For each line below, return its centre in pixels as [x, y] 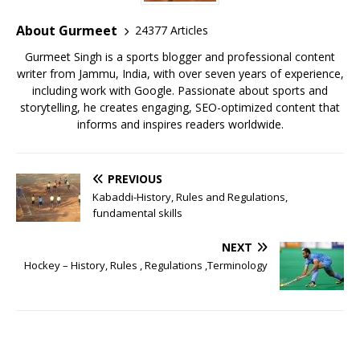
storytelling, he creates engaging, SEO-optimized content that [180, 107]
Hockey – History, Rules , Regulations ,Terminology [146, 265]
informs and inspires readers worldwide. [180, 124]
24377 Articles [172, 30]
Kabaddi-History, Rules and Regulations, [190, 196]
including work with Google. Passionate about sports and [180, 90]
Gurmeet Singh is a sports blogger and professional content [180, 56]
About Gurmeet [67, 30]
